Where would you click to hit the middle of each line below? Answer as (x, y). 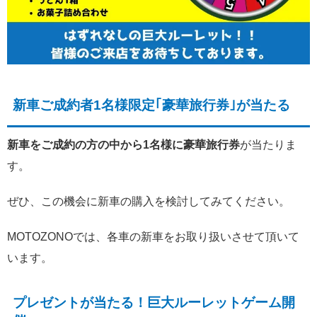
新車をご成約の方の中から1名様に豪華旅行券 (123, 144)
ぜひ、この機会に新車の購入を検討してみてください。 (149, 201)
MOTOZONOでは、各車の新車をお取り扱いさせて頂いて (153, 236)
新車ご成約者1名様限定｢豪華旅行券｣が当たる (151, 105)
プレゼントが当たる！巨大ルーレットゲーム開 (154, 302)
